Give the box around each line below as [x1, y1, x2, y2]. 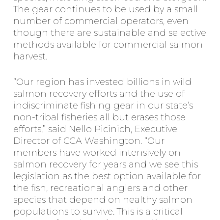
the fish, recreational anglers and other [13, 183, 188, 193]
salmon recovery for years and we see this [13, 159, 198, 170]
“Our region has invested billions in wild [13, 77, 192, 87]
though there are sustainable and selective [13, 27, 206, 38]
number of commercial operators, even [13, 16, 189, 27]
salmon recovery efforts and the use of [13, 88, 185, 99]
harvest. [13, 51, 47, 62]
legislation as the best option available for [13, 171, 201, 182]
